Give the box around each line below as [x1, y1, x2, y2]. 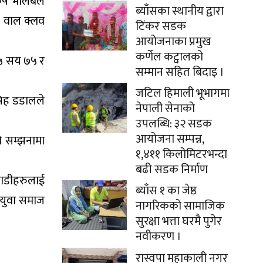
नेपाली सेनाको [136, 99, 195, 119]
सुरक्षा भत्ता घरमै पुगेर [136, 211, 222, 231]
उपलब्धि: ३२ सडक [136, 114, 212, 134]
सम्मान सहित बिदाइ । [136, 62, 224, 82]
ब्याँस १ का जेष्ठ [136, 181, 197, 201]
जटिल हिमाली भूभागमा [136, 83, 230, 103]
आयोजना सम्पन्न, [136, 129, 204, 149]
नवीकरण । [136, 227, 181, 247]
